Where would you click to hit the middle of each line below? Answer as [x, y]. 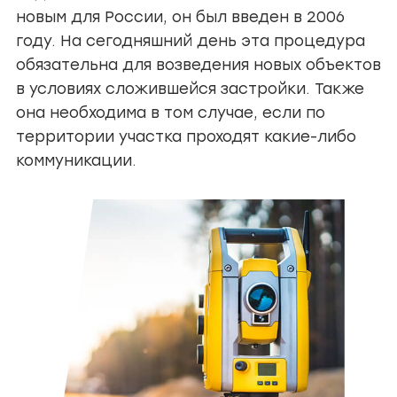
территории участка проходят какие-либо [186, 136]
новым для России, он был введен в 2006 [180, 17]
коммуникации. [76, 160]
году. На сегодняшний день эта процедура [191, 41]
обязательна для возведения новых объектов [198, 65]
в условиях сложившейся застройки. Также [190, 89]
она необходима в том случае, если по [171, 113]
